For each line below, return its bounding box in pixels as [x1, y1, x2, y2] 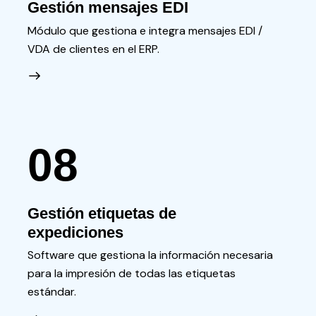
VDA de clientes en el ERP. [27, 41, 159, 56]
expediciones [27, 223, 123, 241]
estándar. [27, 284, 76, 300]
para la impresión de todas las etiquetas [27, 266, 236, 281]
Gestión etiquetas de [27, 204, 176, 222]
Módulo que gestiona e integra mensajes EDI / [27, 23, 262, 38]
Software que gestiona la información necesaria [27, 248, 273, 263]
